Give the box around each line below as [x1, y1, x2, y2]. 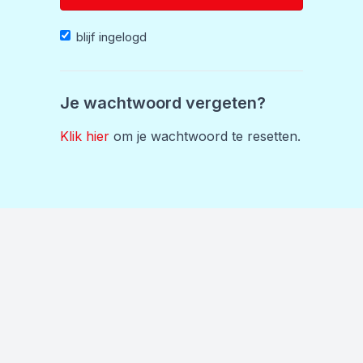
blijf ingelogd [76, 29, 147, 45]
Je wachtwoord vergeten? [60, 93, 266, 113]
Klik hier [60, 128, 109, 144]
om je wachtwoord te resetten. [109, 128, 301, 144]
